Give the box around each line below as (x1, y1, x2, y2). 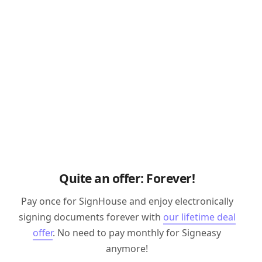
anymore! (106, 242, 149, 255)
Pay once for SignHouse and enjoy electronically (20, 195, 233, 208)
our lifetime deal (163, 211, 236, 223)
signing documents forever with (18, 211, 163, 223)
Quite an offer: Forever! (59, 170, 195, 187)
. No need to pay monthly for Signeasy (53, 226, 222, 239)
